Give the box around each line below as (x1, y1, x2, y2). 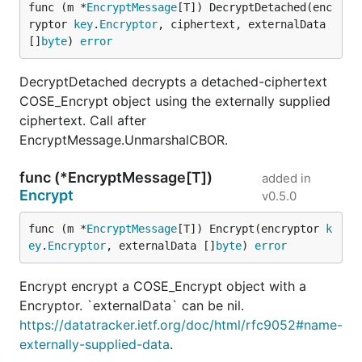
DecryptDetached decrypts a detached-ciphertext (19, 74, 327, 90)
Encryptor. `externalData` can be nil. (19, 297, 244, 314)
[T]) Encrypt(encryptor (177, 222, 326, 235)
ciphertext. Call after (19, 112, 146, 128)
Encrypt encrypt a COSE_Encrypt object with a (19, 278, 306, 294)
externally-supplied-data (19, 336, 170, 352)
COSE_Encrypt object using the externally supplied (19, 93, 330, 109)
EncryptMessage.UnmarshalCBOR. (19, 132, 228, 148)
